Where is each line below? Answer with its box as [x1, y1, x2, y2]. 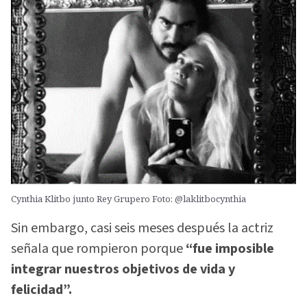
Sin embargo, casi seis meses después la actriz [11, 219, 273, 238]
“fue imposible [183, 239, 274, 259]
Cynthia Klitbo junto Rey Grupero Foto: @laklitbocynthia [11, 192, 246, 205]
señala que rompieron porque [11, 239, 183, 259]
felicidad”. [11, 280, 72, 300]
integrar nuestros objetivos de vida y [11, 260, 235, 280]
